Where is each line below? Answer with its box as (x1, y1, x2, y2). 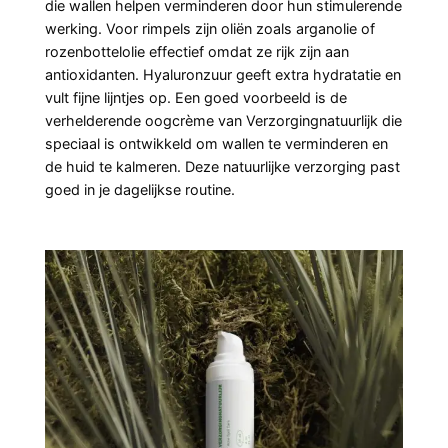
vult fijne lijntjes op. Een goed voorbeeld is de (45, 89, 347, 107)
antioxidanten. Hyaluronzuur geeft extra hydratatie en (45, 66, 401, 84)
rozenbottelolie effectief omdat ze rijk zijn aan (45, 43, 349, 61)
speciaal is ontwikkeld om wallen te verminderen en (45, 135, 388, 153)
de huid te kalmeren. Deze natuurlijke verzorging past (45, 158, 400, 176)
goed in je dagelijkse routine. (45, 181, 235, 199)
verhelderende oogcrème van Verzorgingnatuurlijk (45, 112, 378, 130)
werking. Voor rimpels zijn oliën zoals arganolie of (45, 20, 375, 38)
